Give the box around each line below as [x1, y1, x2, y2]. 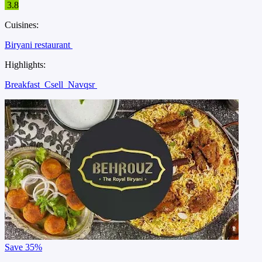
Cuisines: [5, 19, 39, 30]
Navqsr [68, 79, 97, 89]
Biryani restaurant [5, 39, 73, 50]
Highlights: [5, 59, 46, 70]
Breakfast [5, 79, 42, 89]
